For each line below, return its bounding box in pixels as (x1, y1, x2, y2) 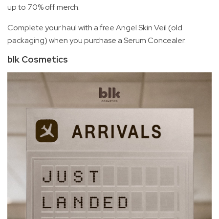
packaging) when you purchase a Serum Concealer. (7, 35, 186, 46)
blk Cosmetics (7, 54, 68, 66)
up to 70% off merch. (7, 2, 80, 13)
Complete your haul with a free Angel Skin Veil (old (7, 22, 182, 33)
